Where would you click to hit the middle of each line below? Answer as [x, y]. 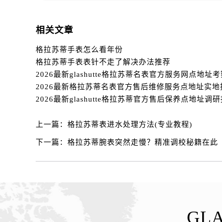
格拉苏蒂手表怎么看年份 [79, 49]
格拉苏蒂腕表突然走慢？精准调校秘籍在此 [143, 142]
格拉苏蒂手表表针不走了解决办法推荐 [103, 62]
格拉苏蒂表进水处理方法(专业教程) [130, 124]
